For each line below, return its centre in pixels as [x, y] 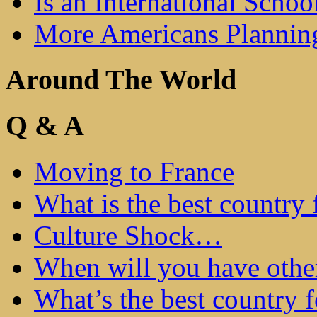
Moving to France [134, 171]
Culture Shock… [128, 235]
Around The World [121, 79]
